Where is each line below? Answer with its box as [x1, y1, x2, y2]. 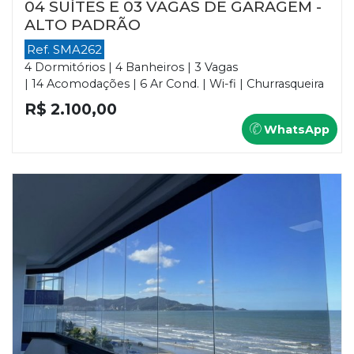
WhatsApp [261, 122, 330, 137]
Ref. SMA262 [27, 41, 102, 57]
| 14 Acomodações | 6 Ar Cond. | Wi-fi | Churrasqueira [24, 76, 324, 91]
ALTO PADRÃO [24, 14, 141, 34]
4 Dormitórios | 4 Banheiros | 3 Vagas [24, 59, 238, 74]
